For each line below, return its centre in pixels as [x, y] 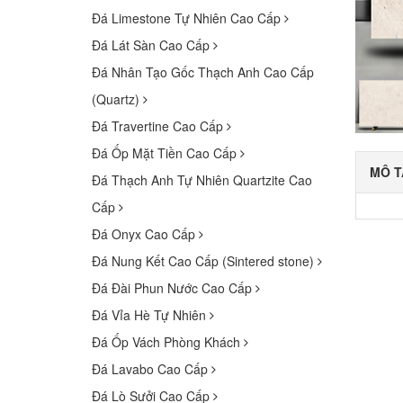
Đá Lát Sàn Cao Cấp [152, 45]
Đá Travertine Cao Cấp [159, 126]
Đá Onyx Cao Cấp [145, 234]
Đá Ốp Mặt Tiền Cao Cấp [166, 153]
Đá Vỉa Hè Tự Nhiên [151, 315]
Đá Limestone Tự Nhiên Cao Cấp [188, 18]
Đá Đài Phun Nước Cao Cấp [174, 288]
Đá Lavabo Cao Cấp [152, 369]
